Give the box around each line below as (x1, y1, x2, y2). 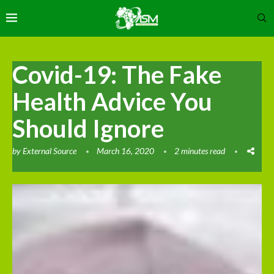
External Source (23, 145, 76, 156)
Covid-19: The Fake (12, 59, 221, 89)
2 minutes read (174, 145, 225, 156)
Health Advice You (12, 86, 212, 116)
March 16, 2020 (97, 145, 154, 156)
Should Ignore (12, 113, 164, 143)
